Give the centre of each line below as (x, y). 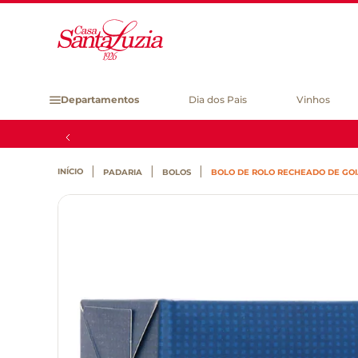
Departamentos (100, 99)
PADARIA (123, 172)
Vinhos (314, 99)
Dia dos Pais (218, 99)
